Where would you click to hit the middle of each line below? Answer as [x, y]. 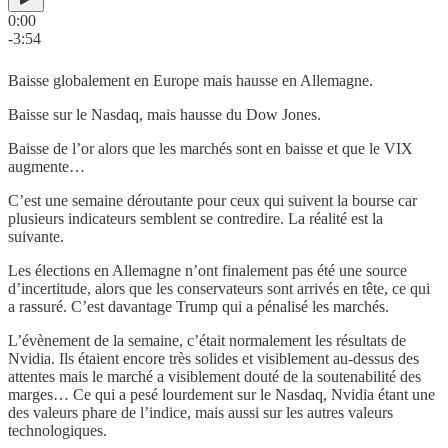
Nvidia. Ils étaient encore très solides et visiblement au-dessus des [213, 358]
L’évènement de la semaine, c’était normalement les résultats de [207, 340]
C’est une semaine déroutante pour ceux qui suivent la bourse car [212, 200]
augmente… [46, 166]
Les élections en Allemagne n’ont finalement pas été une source [207, 270]
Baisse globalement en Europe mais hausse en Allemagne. [190, 80]
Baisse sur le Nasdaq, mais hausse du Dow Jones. [164, 114]
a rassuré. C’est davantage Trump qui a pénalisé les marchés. [198, 306]
